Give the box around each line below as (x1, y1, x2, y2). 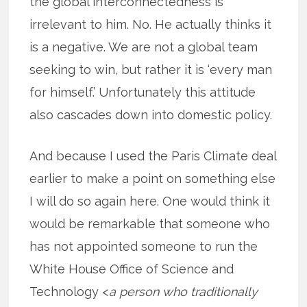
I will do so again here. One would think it (29, 194, 271, 209)
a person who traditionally (109, 284, 258, 299)
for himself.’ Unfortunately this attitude (29, 85, 256, 100)
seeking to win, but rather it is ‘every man (29, 62, 273, 77)
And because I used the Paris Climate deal (29, 149, 277, 164)
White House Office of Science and (29, 262, 234, 277)
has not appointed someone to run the (29, 239, 258, 254)
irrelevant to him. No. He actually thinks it (29, 17, 272, 32)
